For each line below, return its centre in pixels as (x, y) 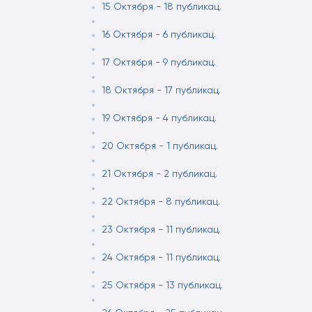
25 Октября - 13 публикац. (162, 286)
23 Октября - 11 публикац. (161, 230)
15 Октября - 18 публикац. (162, 7)
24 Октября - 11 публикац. (161, 258)
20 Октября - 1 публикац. (160, 146)
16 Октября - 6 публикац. (159, 35)
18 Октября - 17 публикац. (161, 91)
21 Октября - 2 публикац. (159, 174)
